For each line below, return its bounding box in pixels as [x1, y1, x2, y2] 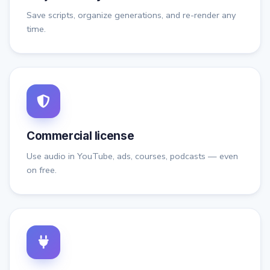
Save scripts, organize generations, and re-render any [27, 9, 236, 22]
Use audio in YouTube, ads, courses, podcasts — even [27, 150, 238, 163]
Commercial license [27, 129, 134, 143]
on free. [27, 164, 57, 177]
